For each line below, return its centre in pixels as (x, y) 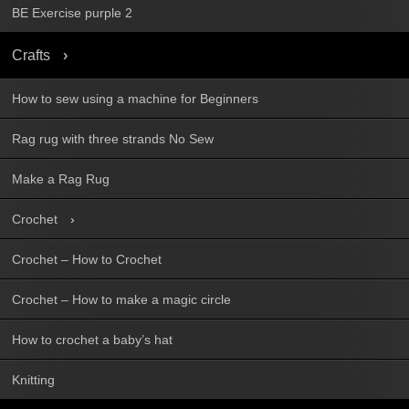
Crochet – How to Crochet (87, 259)
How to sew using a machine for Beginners (135, 98)
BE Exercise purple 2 (72, 12)
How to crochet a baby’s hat (92, 339)
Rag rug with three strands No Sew (113, 138)
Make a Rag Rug (61, 178)
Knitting (33, 379)
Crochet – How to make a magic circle (121, 299)
